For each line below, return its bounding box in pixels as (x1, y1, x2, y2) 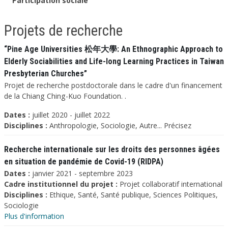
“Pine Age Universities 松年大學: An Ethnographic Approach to (4, 44, 223, 54)
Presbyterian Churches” (4, 69, 87, 78)
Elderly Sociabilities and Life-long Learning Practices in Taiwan (4, 56, 224, 66)
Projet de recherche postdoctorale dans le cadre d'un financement (4, 80, 222, 90)
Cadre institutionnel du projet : (4, 179, 118, 189)
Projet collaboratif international (118, 179, 222, 189)
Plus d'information (4, 211, 64, 221)
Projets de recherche (4, 22, 123, 39)
